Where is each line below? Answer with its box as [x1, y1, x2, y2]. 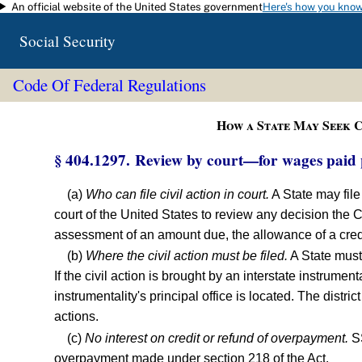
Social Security [19, 31, 116, 51]
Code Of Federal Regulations [12, 74, 206, 97]
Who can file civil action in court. [86, 187, 270, 201]
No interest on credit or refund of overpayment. [85, 330, 349, 345]
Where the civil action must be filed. [86, 249, 288, 263]
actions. [54, 309, 99, 324]
